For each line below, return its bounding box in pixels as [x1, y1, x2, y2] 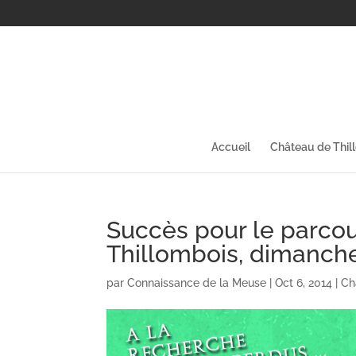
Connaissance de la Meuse [127, 276, 267, 289]
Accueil [211, 140, 250, 153]
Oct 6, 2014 [275, 276, 333, 289]
